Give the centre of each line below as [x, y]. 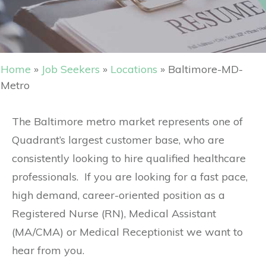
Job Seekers [71, 69]
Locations [134, 69]
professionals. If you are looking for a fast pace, [130, 177]
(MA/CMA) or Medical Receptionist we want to [127, 232]
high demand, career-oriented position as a [118, 195]
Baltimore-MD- [205, 69]
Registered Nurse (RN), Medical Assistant [114, 214]
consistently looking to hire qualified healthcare [129, 159]
